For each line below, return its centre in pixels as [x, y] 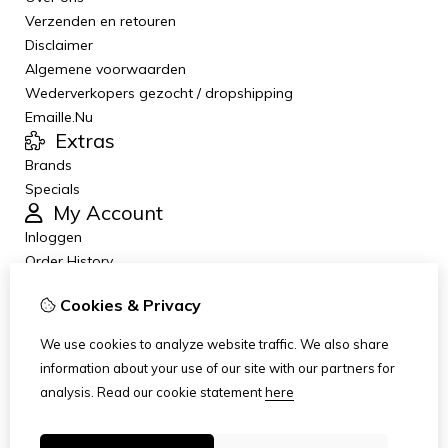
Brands [48, 164]
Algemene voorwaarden [105, 68]
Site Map [54, 404]
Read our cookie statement [179, 392]
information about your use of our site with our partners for [217, 368]
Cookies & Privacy [128, 305]
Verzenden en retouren [100, 20]
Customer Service [134, 332]
